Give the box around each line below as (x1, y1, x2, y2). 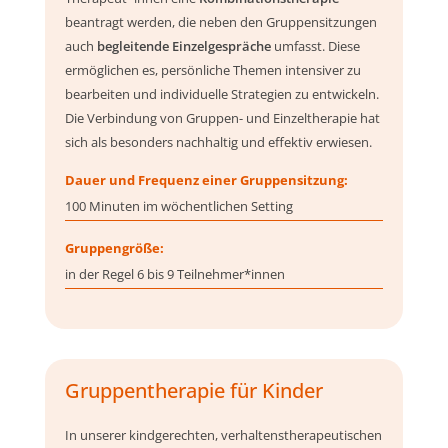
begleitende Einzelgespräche (96, 36, 271, 55)
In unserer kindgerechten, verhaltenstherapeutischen (64, 426, 382, 445)
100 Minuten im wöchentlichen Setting (64, 197, 293, 216)
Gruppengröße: (64, 239, 164, 258)
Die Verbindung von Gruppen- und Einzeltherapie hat (64, 108, 380, 127)
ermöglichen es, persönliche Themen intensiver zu (64, 60, 361, 79)
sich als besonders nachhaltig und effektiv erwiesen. (64, 132, 372, 151)
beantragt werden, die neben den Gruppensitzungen (64, 12, 377, 31)
